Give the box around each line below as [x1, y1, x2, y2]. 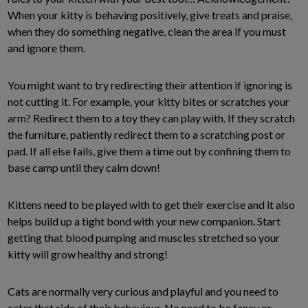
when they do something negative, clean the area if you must [8, 25, 286, 38]
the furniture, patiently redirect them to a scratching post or [8, 128, 285, 142]
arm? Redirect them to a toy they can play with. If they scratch [8, 111, 295, 125]
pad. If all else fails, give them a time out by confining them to [8, 144, 291, 158]
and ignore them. [8, 41, 85, 55]
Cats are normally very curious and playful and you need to [8, 285, 278, 298]
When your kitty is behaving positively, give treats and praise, [8, 8, 292, 22]
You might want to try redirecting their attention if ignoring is [8, 78, 292, 92]
